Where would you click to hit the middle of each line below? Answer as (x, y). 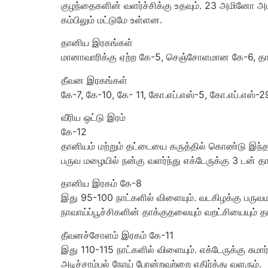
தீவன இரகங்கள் (94, 80)
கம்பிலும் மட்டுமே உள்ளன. (112, 19)
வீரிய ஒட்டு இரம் (93, 117)
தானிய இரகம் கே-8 (101, 183)
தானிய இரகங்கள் (97, 43)
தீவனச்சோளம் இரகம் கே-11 (117, 235)
